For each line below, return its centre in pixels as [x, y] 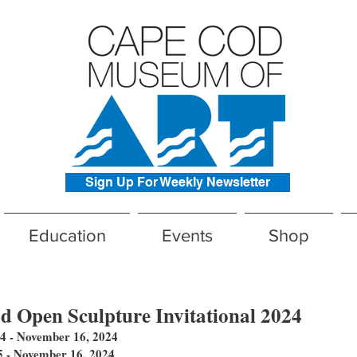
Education [67, 235]
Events [187, 235]
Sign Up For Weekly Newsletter [178, 182]
